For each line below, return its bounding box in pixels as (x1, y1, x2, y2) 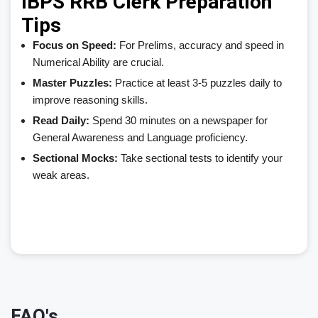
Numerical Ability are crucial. (33, 56, 164, 68)
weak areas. (33, 169, 89, 181)
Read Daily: (33, 114, 89, 126)
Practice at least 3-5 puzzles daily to (112, 77, 282, 89)
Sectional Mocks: (33, 152, 118, 164)
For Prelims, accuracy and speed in (116, 39, 284, 51)
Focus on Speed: (33, 39, 116, 51)
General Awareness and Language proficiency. (33, 131, 248, 143)
